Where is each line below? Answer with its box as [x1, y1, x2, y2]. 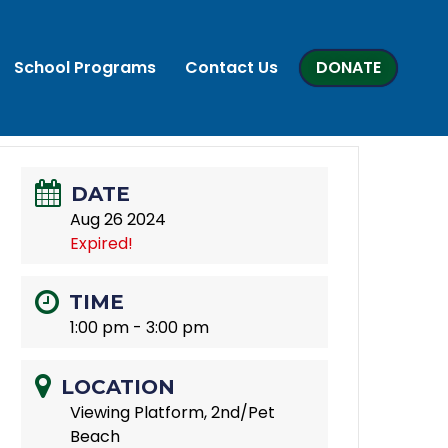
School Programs [13, 56, 156, 79]
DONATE [316, 56, 382, 79]
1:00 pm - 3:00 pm [70, 316, 210, 340]
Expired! [70, 231, 134, 255]
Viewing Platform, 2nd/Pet [70, 401, 276, 425]
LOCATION [61, 375, 176, 400]
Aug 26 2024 [70, 207, 167, 231]
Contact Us [184, 56, 278, 79]
